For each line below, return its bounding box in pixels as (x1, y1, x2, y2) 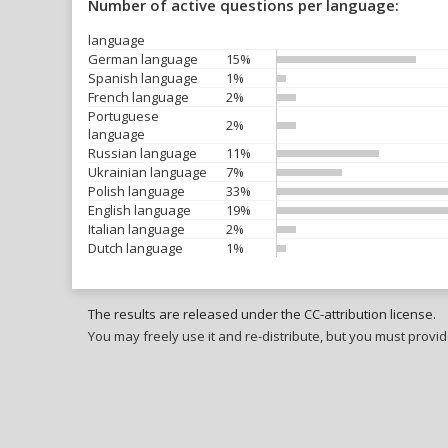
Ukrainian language (88, 163, 207, 181)
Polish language (88, 182, 185, 200)
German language (88, 50, 198, 68)
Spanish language (88, 69, 198, 87)
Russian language (88, 144, 197, 162)
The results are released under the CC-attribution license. (88, 305, 436, 323)
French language (88, 88, 189, 106)
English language (88, 201, 191, 219)
